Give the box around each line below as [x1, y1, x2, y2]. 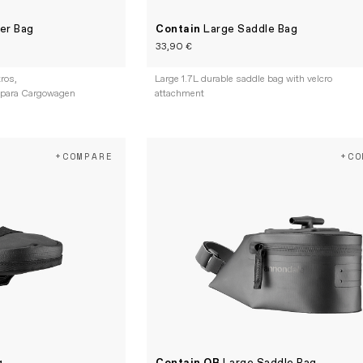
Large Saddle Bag [203, 22, 298, 36]
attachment [155, 88, 205, 101]
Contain [156, 22, 204, 36]
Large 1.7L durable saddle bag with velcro [155, 73, 333, 87]
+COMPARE [55, 150, 114, 164]
